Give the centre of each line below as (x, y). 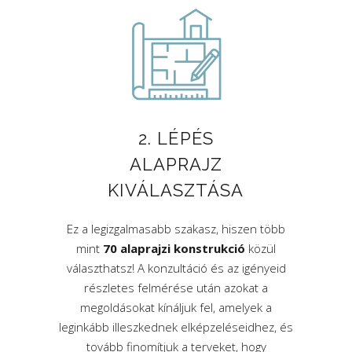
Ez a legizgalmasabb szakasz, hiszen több (176, 229)
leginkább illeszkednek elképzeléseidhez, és (176, 327)
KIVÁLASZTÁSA (176, 190)
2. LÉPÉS (176, 138)
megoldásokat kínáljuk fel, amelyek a (176, 307)
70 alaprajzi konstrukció (174, 248)
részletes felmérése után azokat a (176, 288)
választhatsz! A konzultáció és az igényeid (176, 268)
